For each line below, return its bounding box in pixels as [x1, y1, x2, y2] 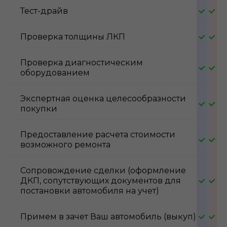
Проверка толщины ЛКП [20, 31, 125, 42]
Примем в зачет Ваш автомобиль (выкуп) [20, 211, 196, 221]
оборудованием [20, 67, 90, 78]
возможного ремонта [20, 139, 110, 149]
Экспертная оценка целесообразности [20, 93, 186, 103]
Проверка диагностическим [20, 57, 143, 67]
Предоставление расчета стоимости [20, 129, 175, 139]
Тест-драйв [20, 6, 68, 16]
